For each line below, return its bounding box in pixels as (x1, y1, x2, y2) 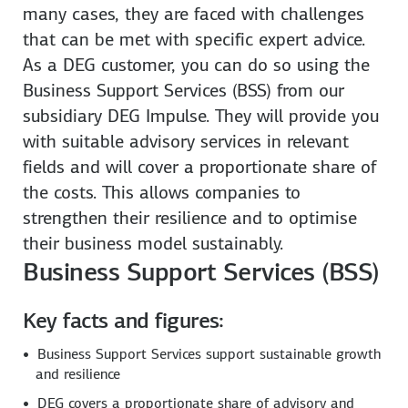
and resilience (36, 363, 121, 383)
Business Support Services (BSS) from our (23, 77, 345, 102)
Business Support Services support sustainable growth (37, 343, 382, 363)
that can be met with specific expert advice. (23, 26, 366, 51)
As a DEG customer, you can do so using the (23, 52, 371, 76)
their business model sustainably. (23, 230, 284, 255)
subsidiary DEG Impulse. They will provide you (23, 103, 380, 127)
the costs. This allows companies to (23, 179, 301, 204)
